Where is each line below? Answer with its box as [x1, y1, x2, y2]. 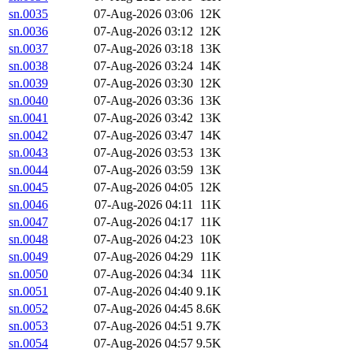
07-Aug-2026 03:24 [94, 59, 193, 73]
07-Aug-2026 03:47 [94, 128, 193, 143]
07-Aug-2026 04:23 [94, 232, 193, 247]
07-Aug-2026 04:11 [95, 198, 193, 212]
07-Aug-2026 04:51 [94, 319, 193, 333]
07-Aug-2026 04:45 [94, 302, 193, 316]
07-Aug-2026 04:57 [94, 336, 193, 351]
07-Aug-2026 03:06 [94, 7, 193, 21]
